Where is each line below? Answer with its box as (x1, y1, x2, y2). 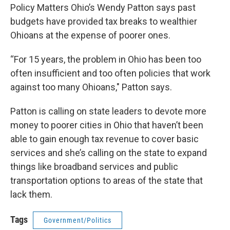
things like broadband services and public (10, 161, 178, 172)
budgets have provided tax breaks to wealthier (10, 16, 197, 27)
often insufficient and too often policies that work (10, 68, 210, 79)
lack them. (10, 189, 52, 200)
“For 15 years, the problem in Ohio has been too (10, 54, 201, 65)
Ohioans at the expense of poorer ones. (10, 30, 170, 41)
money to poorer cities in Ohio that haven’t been (10, 120, 203, 131)
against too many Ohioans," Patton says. (10, 82, 172, 93)
